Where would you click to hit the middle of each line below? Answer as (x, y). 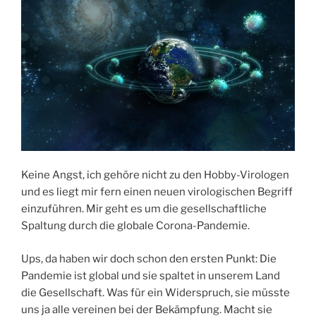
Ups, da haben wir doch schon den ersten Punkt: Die (149, 259)
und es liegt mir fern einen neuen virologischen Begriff (157, 192)
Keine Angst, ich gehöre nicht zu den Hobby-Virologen (155, 175)
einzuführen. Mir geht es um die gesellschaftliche (144, 209)
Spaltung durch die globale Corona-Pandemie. (135, 226)
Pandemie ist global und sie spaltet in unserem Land (151, 275)
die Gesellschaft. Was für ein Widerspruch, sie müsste (156, 292)
